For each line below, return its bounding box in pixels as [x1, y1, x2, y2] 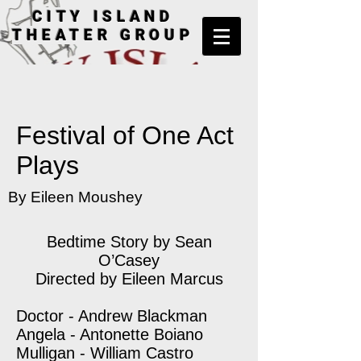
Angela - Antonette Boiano [16, 326, 203, 343]
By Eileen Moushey [8, 189, 143, 205]
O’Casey [98, 251, 160, 269]
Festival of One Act [16, 121, 234, 150]
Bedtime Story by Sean [46, 233, 212, 251]
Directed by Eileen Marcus [35, 270, 223, 288]
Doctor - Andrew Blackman [16, 307, 207, 325]
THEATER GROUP [12, 26, 194, 44]
